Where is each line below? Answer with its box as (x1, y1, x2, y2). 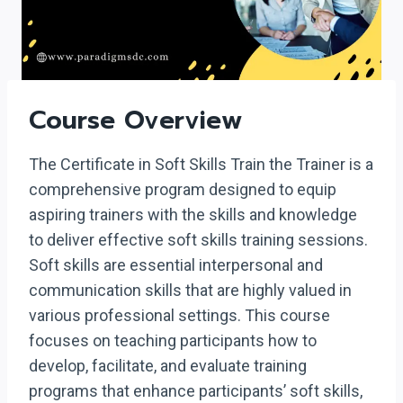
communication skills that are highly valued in (29, 281, 352, 300)
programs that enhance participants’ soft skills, (29, 381, 363, 400)
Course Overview (29, 101, 243, 139)
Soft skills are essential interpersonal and (29, 255, 323, 274)
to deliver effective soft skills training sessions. (29, 230, 368, 249)
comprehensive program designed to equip (29, 180, 336, 199)
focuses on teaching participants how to (29, 331, 317, 350)
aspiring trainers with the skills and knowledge (29, 205, 357, 224)
